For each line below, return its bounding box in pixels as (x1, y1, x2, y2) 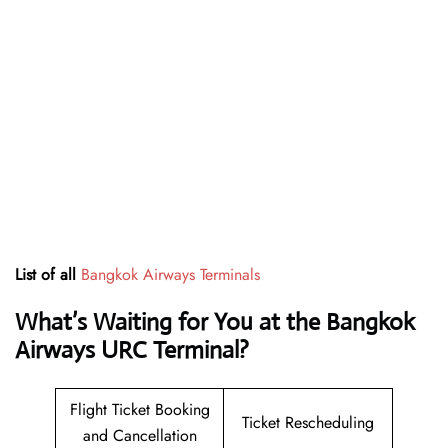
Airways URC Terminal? (15, 335, 249, 366)
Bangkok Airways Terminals (81, 263, 260, 287)
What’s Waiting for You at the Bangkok (15, 307, 415, 338)
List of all (15, 263, 81, 287)
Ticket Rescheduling (242, 411, 374, 435)
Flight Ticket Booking (69, 398, 210, 422)
